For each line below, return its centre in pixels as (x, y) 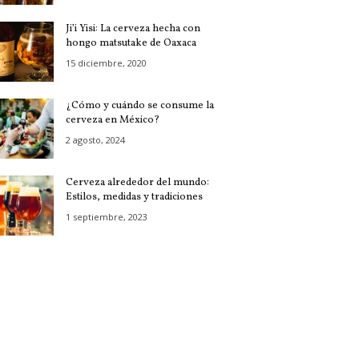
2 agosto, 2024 (95, 140)
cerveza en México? (112, 121)
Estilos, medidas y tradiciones (134, 198)
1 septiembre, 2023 (106, 217)
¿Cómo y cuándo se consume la (139, 106)
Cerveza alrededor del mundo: (137, 183)
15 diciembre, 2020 (106, 63)
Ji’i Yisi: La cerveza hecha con (133, 29)
